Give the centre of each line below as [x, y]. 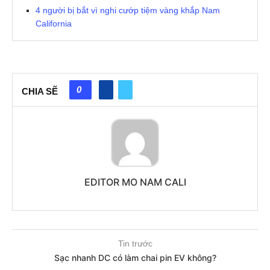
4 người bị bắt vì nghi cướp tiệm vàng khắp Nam [128, 11]
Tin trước [135, 244]
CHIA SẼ [40, 91]
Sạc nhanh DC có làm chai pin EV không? [135, 258]
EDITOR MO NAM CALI [135, 182]
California [54, 24]
